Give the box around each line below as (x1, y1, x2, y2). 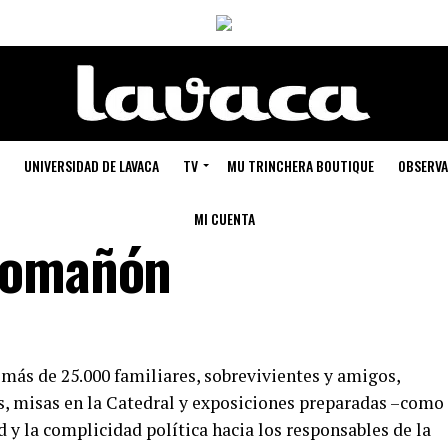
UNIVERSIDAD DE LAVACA (24, 155, 159, 176)
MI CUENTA (193, 208, 255, 229)
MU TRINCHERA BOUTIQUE (227, 155, 374, 176)
